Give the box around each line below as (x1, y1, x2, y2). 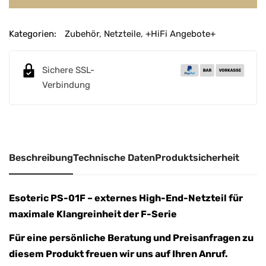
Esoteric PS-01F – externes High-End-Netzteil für (9, 192, 243, 204)
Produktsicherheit (155, 151, 239, 163)
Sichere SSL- (42, 64, 94, 75)
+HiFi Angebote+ (145, 28, 216, 39)
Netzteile (104, 28, 141, 39)
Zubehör (65, 28, 99, 39)
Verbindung (42, 79, 90, 90)
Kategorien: (9, 28, 56, 39)
